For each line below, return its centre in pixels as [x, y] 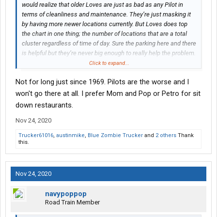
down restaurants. [44, 105]
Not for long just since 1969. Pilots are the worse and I [102, 82]
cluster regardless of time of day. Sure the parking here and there [109, 44]
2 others [166, 136]
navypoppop [66, 194]
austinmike [70, 136]
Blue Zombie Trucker [115, 136]
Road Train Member [72, 202]
